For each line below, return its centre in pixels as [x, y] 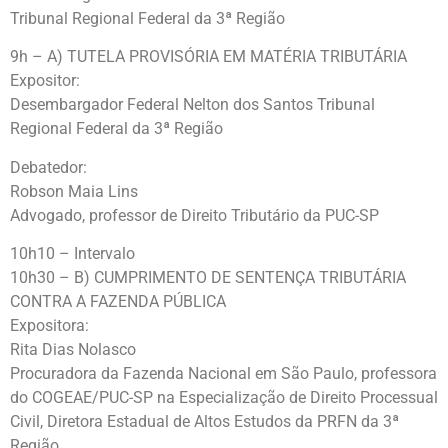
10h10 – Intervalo [72, 254]
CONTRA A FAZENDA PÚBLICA [118, 302]
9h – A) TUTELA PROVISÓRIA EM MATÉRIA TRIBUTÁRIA [208, 57]
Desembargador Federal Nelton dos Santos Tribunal [192, 105]
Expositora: [49, 326]
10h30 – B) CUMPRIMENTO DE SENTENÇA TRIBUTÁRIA [208, 278]
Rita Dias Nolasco [73, 350]
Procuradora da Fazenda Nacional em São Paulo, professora [223, 374]
